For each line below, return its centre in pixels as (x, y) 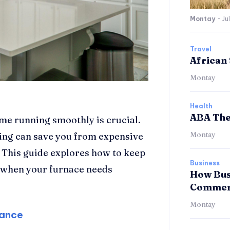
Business (205, 163)
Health (201, 106)
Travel (201, 49)
